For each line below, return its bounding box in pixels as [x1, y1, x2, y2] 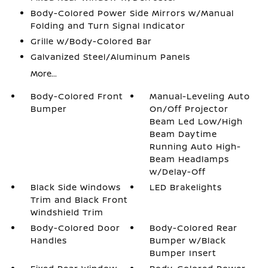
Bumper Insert [150, 247, 217, 258]
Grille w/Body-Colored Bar [30, 35, 152, 47]
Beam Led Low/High [150, 115, 243, 127]
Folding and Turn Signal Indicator [30, 20, 185, 31]
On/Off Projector [150, 103, 229, 114]
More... [30, 68, 57, 79]
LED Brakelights [150, 181, 223, 193]
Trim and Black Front [30, 194, 128, 205]
